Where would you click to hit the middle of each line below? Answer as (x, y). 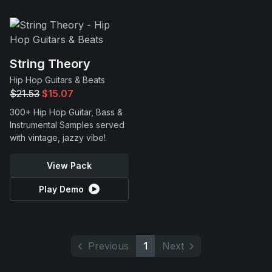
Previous (108, 246)
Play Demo (61, 189)
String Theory (50, 64)
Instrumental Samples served (67, 125)
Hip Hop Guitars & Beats (57, 80)
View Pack (69, 165)
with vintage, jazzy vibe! (58, 138)
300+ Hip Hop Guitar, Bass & (66, 112)
